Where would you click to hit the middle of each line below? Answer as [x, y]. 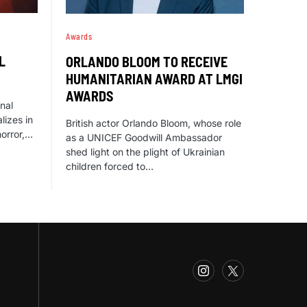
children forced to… [110, 166]
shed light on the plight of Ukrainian [145, 151]
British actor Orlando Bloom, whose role [153, 123]
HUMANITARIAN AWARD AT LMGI [154, 78]
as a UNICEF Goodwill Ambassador [144, 137]
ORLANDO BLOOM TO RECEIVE [147, 61]
